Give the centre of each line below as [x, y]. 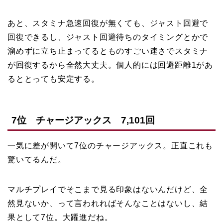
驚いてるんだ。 [37, 159]
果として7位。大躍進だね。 [60, 217]
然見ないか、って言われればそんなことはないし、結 [108, 203]
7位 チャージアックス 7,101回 [83, 120]
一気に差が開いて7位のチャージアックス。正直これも [110, 145]
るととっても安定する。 [54, 79]
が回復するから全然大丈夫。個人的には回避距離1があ [110, 65]
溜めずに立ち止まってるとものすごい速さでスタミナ [108, 51]
